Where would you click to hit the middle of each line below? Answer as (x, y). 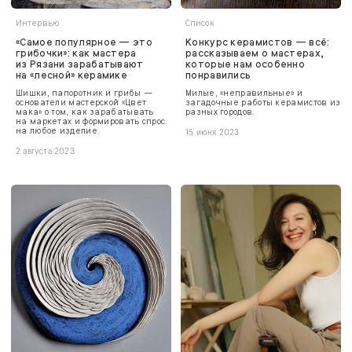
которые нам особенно (246, 64)
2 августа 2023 (45, 151)
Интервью (37, 23)
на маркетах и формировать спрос (91, 121)
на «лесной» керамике (72, 75)
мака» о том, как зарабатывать (85, 112)
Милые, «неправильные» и (244, 93)
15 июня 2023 (213, 132)
